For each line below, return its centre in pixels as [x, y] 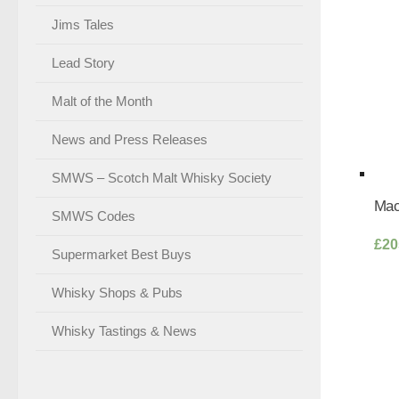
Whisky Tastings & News [124, 331]
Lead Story [83, 63]
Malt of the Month [102, 101]
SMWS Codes [94, 216]
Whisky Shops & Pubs [117, 293]
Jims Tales [83, 24]
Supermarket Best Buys [122, 254]
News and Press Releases [130, 139]
